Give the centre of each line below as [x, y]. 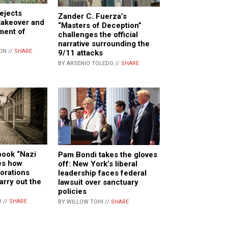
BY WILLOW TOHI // [84, 202]
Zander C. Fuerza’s [92, 17]
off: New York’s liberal [98, 164]
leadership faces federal [102, 173]
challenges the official [98, 35]
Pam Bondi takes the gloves [108, 154]
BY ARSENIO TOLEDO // [90, 64]
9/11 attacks [80, 53]
